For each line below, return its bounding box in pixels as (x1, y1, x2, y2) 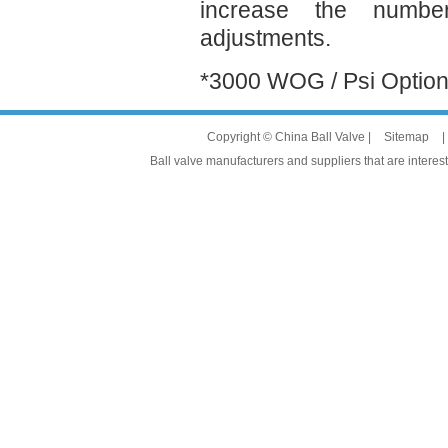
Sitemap (384, 130, 429, 144)
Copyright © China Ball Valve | (207, 130, 374, 144)
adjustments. (200, 25, 331, 51)
